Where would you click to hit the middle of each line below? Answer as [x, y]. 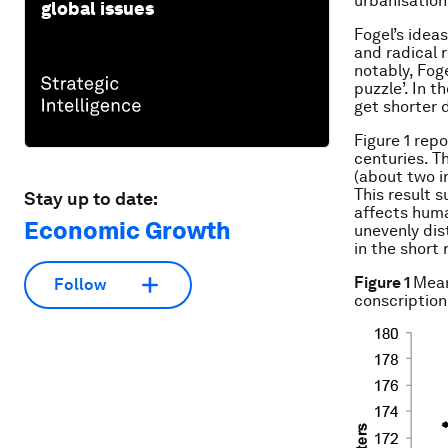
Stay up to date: [91, 198]
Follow [80, 285]
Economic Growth [127, 230]
